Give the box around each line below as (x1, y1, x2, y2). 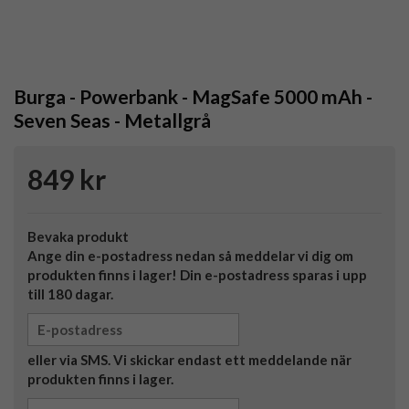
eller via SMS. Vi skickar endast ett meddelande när (27, 351, 351, 369)
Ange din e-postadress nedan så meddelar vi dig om (27, 247, 353, 265)
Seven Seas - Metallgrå (14, 109, 211, 132)
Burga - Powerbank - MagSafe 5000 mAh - (14, 85, 372, 109)
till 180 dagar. (27, 286, 113, 303)
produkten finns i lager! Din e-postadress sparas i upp (27, 267, 367, 284)
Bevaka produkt (27, 228, 129, 246)
